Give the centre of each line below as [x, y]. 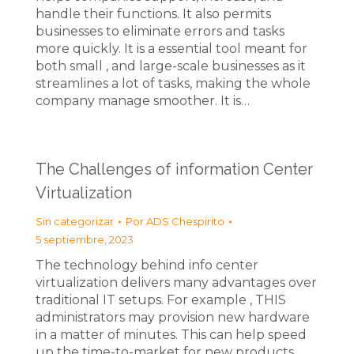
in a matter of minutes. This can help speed [171, 335]
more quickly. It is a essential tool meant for [171, 49]
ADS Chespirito [185, 221]
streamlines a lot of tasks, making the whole [173, 83]
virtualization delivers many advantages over [176, 282]
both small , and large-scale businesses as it [171, 66]
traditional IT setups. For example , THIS [161, 300]
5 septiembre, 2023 [85, 239]
